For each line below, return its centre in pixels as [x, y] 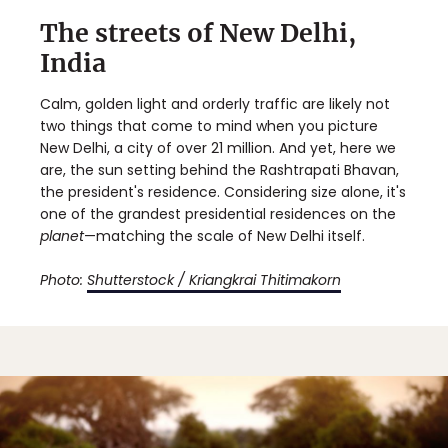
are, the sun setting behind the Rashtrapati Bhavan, [219, 170]
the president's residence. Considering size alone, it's [223, 192]
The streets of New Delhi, [198, 33]
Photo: [63, 280]
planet [62, 236]
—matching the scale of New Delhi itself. [224, 236]
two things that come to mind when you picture [209, 126]
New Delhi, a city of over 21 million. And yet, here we [218, 148]
